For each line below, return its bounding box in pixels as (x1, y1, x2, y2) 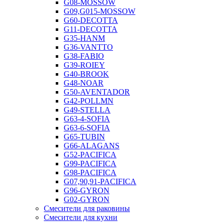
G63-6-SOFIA (64, 123, 110, 132)
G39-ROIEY (64, 60, 105, 69)
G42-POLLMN (64, 96, 113, 105)
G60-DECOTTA (64, 15, 118, 24)
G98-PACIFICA (64, 168, 116, 177)
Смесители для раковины (44, 204, 130, 213)
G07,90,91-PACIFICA (64, 177, 136, 186)
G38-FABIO (64, 51, 104, 60)
